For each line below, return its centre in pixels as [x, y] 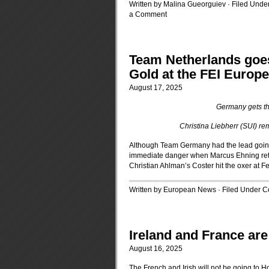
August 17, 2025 [156, 88]
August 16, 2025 [156, 249]
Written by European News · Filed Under [196, 190]
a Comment [148, 14]
